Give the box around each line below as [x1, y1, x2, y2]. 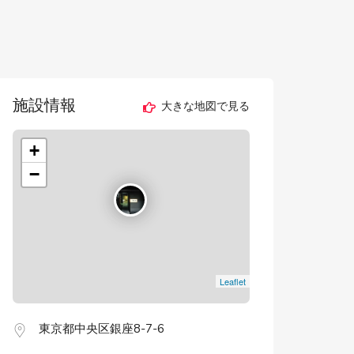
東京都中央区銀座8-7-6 [39, 321, 164, 337]
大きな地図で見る [157, 99, 250, 115]
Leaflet [219, 275, 246, 288]
